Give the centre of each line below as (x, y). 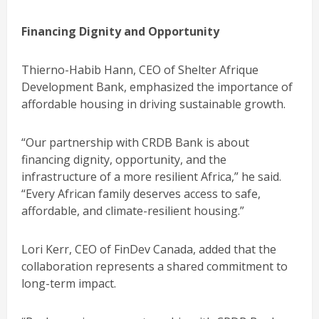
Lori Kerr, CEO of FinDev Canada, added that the (149, 249)
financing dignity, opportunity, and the (124, 159)
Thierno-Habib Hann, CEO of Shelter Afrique (140, 69)
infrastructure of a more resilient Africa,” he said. (151, 176)
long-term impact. (69, 283)
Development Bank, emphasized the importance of (157, 87)
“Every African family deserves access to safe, (141, 193)
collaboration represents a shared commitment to (155, 266)
